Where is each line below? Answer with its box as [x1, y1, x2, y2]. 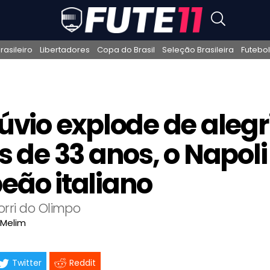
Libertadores [40, 43, 90, 55]
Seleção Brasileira [162, 43, 234, 55]
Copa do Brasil [97, 43, 155, 55]
